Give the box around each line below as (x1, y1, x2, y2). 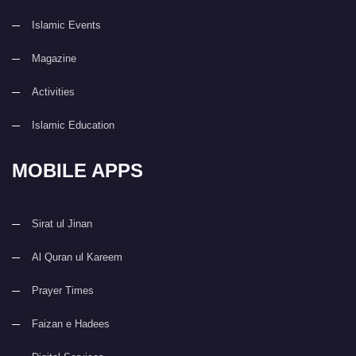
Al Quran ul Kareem (32, 251, 122, 264)
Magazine (32, 52, 76, 65)
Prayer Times (32, 284, 94, 297)
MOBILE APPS (12, 160, 143, 182)
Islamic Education (32, 119, 114, 132)
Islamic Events (32, 19, 101, 32)
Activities (32, 86, 75, 99)
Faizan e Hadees (32, 318, 110, 331)
